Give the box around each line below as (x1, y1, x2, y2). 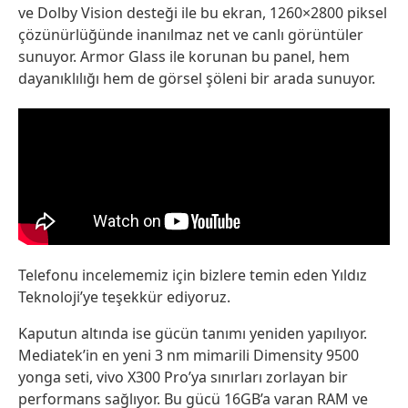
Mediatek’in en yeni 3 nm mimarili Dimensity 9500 (18, 344, 359, 365)
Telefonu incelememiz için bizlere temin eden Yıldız (18, 264, 367, 285)
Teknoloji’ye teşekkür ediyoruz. (18, 286, 230, 307)
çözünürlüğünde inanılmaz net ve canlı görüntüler (18, 24, 363, 45)
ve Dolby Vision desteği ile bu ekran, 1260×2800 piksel (18, 2, 387, 23)
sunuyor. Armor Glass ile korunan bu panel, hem (18, 46, 350, 66)
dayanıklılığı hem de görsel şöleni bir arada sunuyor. (18, 67, 375, 88)
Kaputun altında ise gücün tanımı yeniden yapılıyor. (18, 322, 367, 343)
